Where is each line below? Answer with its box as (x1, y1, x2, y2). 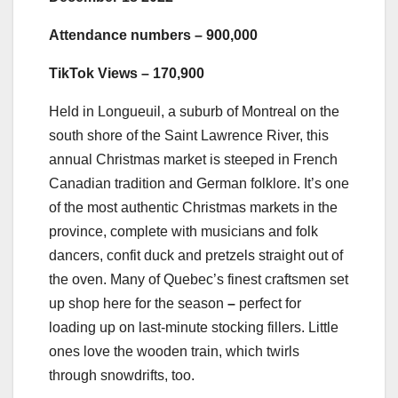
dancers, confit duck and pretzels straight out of (49, 247, 343, 263)
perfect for (235, 295, 301, 311)
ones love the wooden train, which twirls (49, 343, 299, 359)
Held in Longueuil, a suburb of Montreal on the (49, 103, 339, 119)
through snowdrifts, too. (49, 367, 195, 383)
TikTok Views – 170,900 (49, 65, 204, 81)
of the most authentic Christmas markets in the (49, 199, 338, 215)
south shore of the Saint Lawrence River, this (49, 127, 329, 143)
